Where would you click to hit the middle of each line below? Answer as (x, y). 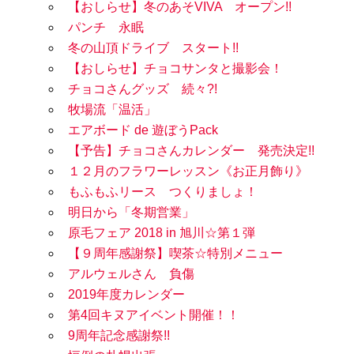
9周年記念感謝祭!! (119, 336)
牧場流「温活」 (112, 110)
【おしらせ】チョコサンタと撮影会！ (175, 69)
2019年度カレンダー (126, 295)
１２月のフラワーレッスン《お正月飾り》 (188, 171)
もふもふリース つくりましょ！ (163, 192)
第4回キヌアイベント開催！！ (154, 315)
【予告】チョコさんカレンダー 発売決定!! (191, 151)
